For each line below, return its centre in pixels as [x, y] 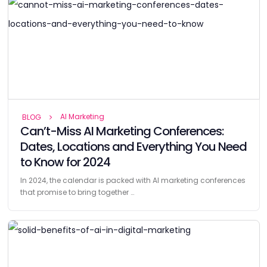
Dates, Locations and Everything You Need [133, 146]
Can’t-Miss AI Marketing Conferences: [122, 131]
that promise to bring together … [77, 192]
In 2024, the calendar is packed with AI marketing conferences [133, 180]
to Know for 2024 [65, 162]
